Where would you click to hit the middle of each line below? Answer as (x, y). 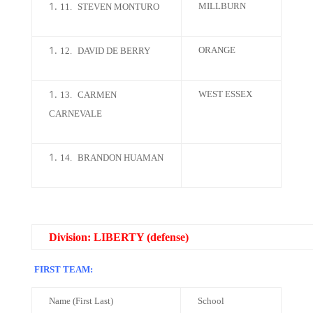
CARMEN (97, 95)
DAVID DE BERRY (114, 51)
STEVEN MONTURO (118, 7)
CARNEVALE (75, 114)
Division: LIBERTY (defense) (118, 237)
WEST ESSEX (225, 94)
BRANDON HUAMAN (120, 158)
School (211, 301)
